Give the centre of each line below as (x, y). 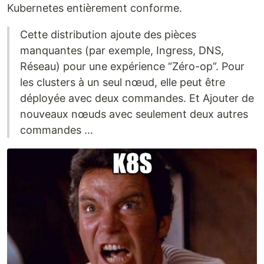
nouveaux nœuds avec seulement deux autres (134, 114)
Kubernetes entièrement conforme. (95, 8)
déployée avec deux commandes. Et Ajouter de (137, 98)
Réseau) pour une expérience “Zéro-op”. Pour (132, 66)
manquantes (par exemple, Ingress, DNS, (122, 50)
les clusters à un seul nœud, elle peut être (123, 82)
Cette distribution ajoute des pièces (108, 34)
